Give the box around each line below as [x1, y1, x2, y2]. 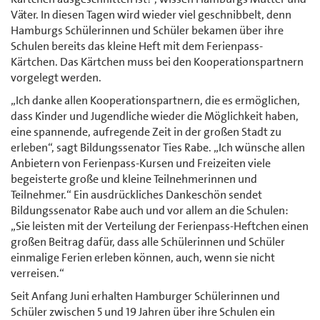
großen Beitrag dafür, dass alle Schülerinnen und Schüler [11, 234, 285, 249]
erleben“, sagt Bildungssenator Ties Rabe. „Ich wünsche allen [11, 139, 305, 155]
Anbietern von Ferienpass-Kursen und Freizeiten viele [11, 155, 271, 171]
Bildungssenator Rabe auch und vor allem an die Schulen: [11, 202, 289, 218]
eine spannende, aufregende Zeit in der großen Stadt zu [11, 124, 281, 139]
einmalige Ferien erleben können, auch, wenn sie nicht [11, 249, 275, 265]
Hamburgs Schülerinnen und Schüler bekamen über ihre [11, 22, 284, 38]
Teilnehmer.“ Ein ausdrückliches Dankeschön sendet [11, 186, 262, 202]
